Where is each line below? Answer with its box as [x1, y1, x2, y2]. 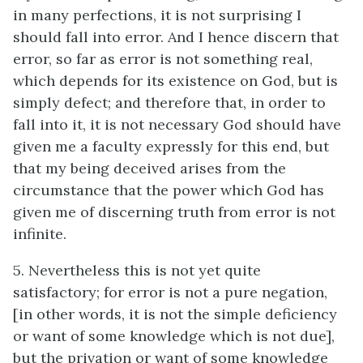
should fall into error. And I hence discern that [13, 28, 339, 46]
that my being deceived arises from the [13, 159, 286, 177]
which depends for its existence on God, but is [13, 71, 338, 90]
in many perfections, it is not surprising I [13, 6, 301, 24]
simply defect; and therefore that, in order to [13, 93, 326, 112]
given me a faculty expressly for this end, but [13, 137, 329, 156]
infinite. [13, 224, 66, 243]
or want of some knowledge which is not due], [13, 327, 335, 345]
